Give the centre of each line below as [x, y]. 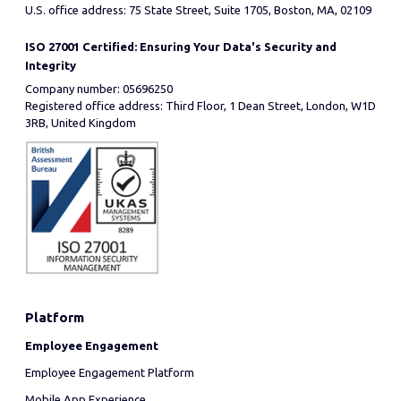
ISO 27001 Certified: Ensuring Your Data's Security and [181, 47]
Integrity [51, 65]
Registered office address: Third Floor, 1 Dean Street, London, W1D [200, 106]
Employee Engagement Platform [110, 372]
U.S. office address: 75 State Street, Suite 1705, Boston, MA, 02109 [198, 10]
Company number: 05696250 [99, 89]
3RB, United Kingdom [81, 123]
